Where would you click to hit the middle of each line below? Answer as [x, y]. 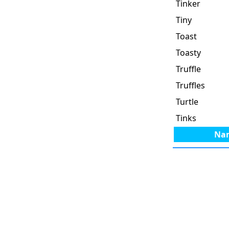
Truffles [190, 85]
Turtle [187, 101]
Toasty [188, 52]
